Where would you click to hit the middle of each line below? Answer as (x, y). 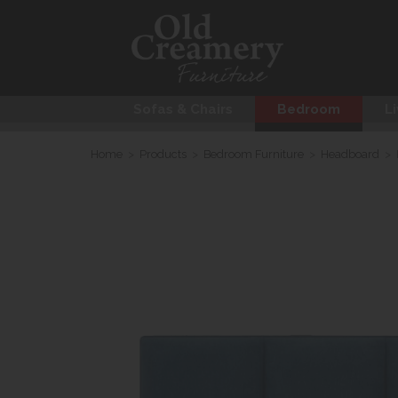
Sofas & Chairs (183, 110)
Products (163, 155)
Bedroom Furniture (254, 155)
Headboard (350, 155)
